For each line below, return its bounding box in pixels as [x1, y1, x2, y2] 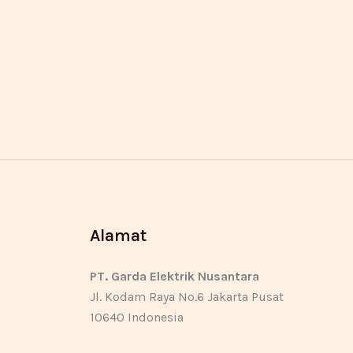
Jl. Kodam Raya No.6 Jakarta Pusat [89, 288, 284, 304]
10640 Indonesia [89, 309, 184, 325]
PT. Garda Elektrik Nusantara [89, 268, 259, 284]
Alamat [89, 225, 147, 246]
